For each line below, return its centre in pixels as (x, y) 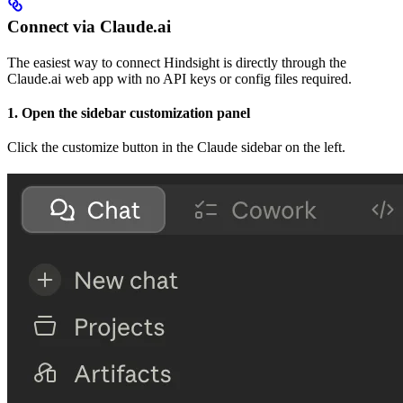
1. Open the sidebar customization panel (129, 112)
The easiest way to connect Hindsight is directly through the (177, 62)
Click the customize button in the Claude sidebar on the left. (176, 147)
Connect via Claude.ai (89, 26)
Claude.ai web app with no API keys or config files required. (179, 78)
